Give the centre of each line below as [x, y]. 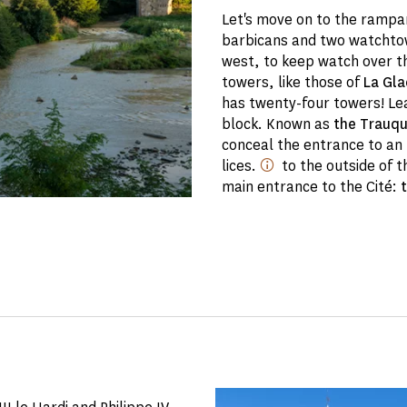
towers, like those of [293, 82]
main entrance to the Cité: [312, 187]
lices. [241, 166]
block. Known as [278, 124]
